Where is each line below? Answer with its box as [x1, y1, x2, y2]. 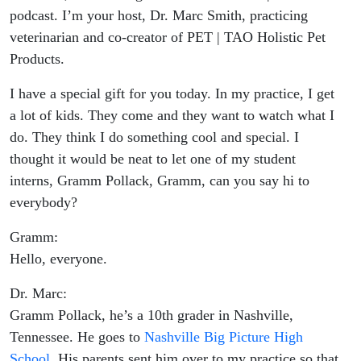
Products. [10, 51, 64, 68]
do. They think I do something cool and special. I [10, 129, 299, 146]
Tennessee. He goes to [10, 329, 144, 346]
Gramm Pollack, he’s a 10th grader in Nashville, [10, 307, 293, 324]
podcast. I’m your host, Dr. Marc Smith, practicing [10, 7, 308, 24]
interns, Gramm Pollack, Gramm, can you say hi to [10, 172, 309, 189]
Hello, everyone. [10, 251, 107, 268]
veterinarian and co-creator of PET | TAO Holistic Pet [10, 29, 326, 46]
